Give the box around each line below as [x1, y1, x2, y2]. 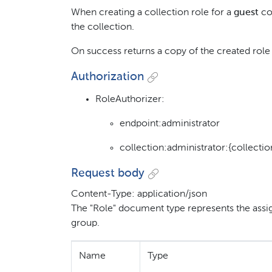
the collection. [71, 22, 134, 32]
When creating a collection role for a [71, 7, 234, 18]
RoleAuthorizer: [95, 94, 165, 104]
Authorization [71, 71, 144, 83]
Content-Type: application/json [71, 189, 207, 200]
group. [71, 219, 100, 229]
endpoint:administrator [120, 118, 220, 129]
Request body [71, 167, 144, 179]
